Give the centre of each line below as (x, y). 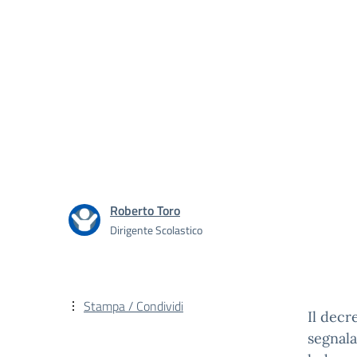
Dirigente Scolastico (156, 229)
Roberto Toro (145, 210)
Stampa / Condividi (133, 306)
